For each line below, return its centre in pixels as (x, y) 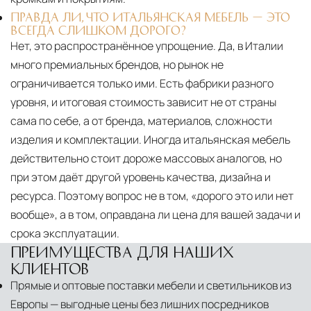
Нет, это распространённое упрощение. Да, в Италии (147, 46)
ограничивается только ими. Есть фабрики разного (142, 84)
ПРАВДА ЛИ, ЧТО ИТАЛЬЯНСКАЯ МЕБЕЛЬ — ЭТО (150, 17)
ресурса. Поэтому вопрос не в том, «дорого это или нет (152, 196)
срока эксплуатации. (65, 234)
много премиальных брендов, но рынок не (117, 65)
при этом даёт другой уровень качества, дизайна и (141, 177)
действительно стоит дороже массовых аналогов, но (146, 159)
